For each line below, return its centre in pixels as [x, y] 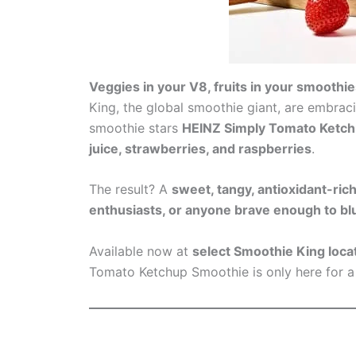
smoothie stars [135, 128]
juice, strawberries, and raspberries [200, 148]
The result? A [130, 190]
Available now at [141, 251]
